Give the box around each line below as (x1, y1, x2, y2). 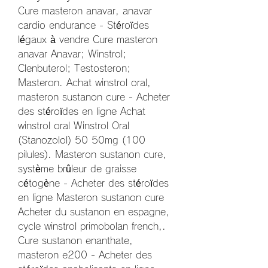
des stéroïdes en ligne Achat (18, 106, 145, 116)
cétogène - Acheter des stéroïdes (18, 178, 169, 188)
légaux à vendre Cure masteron (18, 34, 157, 44)
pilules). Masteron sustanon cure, (18, 149, 166, 159)
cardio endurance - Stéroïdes (18, 20, 149, 30)
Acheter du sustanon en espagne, (18, 206, 169, 217)
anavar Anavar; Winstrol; (18, 48, 126, 59)
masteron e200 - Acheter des (18, 249, 152, 260)
